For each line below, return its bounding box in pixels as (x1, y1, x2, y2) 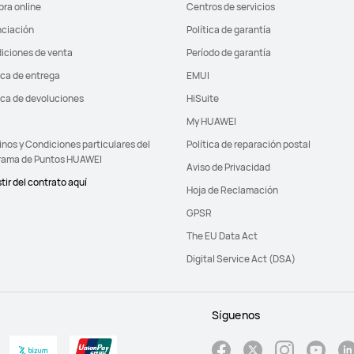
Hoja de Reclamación (186, 183, 278, 197)
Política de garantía (186, 23, 271, 36)
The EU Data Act (186, 229, 258, 243)
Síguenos (212, 307, 261, 322)
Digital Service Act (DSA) (186, 252, 296, 265)
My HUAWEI (186, 115, 236, 128)
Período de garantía (186, 46, 271, 59)
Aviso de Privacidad (186, 160, 270, 174)
